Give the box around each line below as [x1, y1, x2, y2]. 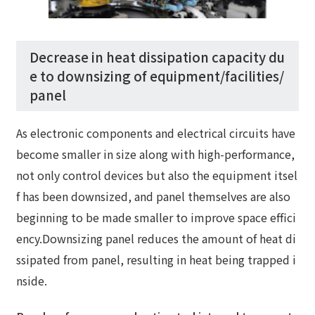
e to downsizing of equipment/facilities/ [29, 66, 284, 86]
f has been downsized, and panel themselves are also [16, 187, 291, 205]
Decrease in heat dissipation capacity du [29, 47, 285, 67]
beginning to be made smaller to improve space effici [16, 208, 297, 226]
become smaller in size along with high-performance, [16, 145, 295, 162]
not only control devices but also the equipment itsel [16, 166, 298, 184]
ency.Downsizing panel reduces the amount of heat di [16, 229, 297, 247]
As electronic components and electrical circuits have [16, 124, 296, 141]
